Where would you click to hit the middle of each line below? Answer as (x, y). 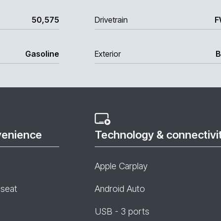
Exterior (108, 54)
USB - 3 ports (122, 211)
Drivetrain (111, 20)
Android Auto (120, 189)
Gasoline (42, 54)
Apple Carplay (121, 166)
